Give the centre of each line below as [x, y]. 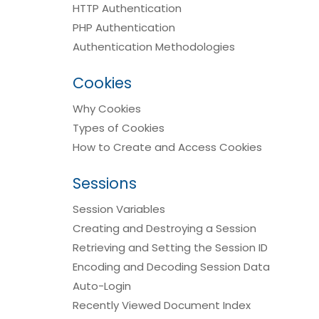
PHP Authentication [124, 27]
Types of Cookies [119, 128]
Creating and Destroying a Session [164, 228]
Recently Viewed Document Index [162, 305]
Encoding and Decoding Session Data [171, 267]
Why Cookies [107, 109]
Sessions [105, 183]
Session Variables [119, 209]
